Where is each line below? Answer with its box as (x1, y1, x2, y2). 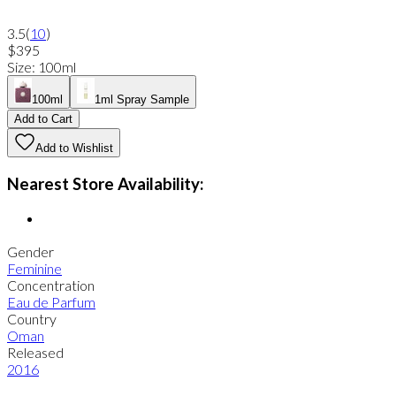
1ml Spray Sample (95, 92, 189, 106)
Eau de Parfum (7, 293, 95, 310)
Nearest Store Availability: (7, 173, 203, 194)
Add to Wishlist (35, 141, 113, 155)
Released (7, 343, 64, 361)
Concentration (7, 276, 95, 293)
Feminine (7, 259, 62, 277)
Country (7, 309, 57, 327)
